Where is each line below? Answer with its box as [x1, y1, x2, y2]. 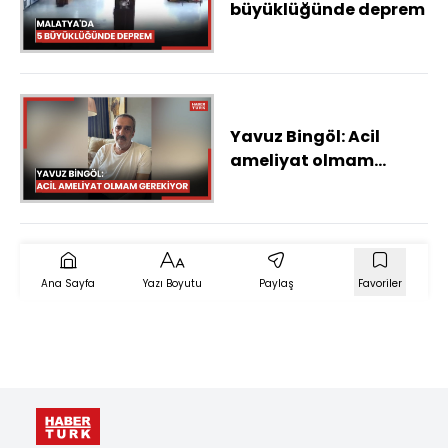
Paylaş [258, 276, 294, 292]
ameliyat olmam [230, 148, 374, 172]
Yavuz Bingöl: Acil [230, 124, 380, 148]
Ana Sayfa [41, 276, 95, 292]
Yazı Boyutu [142, 276, 202, 292]
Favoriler [358, 276, 402, 292]
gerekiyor [230, 172, 312, 196]
